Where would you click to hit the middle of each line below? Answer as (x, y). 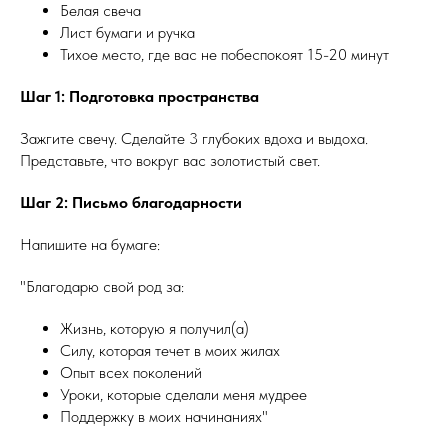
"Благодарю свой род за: (102, 286)
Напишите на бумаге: (90, 244)
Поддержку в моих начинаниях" (164, 416)
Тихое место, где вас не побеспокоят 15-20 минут (224, 54)
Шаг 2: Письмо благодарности (131, 202)
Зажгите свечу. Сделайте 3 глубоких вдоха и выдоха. (194, 138)
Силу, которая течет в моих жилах (170, 350)
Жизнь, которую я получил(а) (154, 328)
